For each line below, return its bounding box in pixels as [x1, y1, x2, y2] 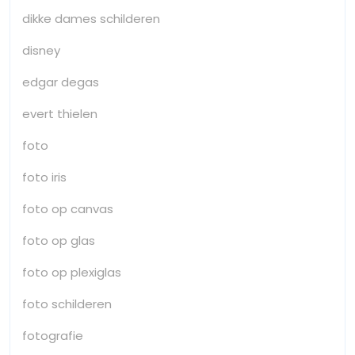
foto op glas [22, 231, 95, 249]
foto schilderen [22, 295, 112, 312]
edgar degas [22, 73, 99, 90]
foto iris [22, 168, 67, 185]
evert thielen [22, 105, 97, 122]
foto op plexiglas [22, 263, 121, 281]
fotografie [22, 326, 83, 344]
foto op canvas [22, 200, 113, 217]
